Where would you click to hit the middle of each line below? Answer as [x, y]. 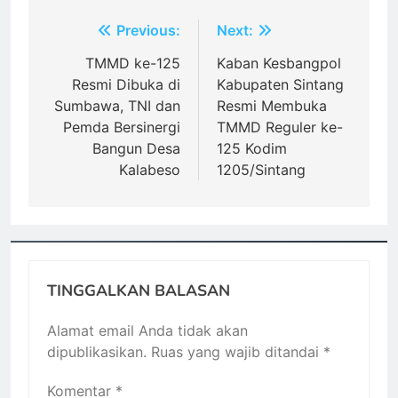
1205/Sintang [261, 170]
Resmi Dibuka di [126, 85]
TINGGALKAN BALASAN [139, 291]
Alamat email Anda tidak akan [147, 331]
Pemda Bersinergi [122, 127]
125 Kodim [252, 149]
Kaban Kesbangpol [279, 64]
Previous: [148, 31]
